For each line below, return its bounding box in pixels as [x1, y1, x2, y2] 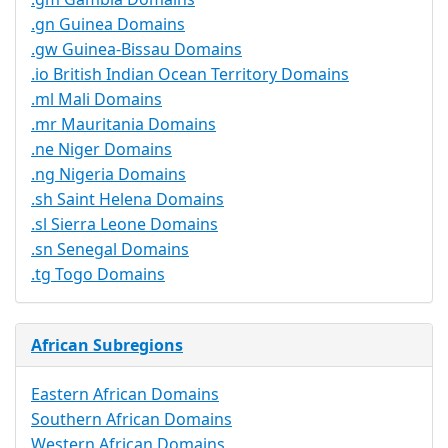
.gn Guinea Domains [31, 13, 185, 36]
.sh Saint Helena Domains [31, 188, 224, 211]
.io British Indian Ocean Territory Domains [31, 63, 349, 86]
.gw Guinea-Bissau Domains [31, 38, 242, 61]
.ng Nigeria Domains [31, 163, 186, 186]
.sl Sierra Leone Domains [31, 213, 218, 236]
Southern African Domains [31, 408, 232, 431]
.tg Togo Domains [31, 263, 165, 286]
